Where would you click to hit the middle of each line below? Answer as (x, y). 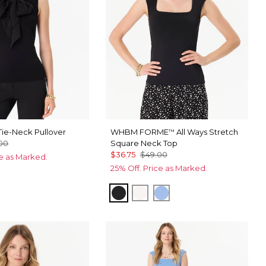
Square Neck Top (144, 143)
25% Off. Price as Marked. (159, 168)
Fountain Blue (196, 192)
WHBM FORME (139, 132)
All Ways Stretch (206, 132)
